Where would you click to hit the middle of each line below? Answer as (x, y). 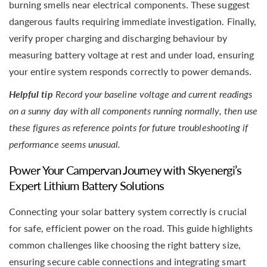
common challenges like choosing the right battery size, (125, 245)
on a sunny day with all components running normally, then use (133, 110)
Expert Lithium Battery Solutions (86, 186)
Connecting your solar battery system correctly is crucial (128, 211)
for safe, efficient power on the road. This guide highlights (131, 228)
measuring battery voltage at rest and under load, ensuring (131, 54)
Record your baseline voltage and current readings (154, 94)
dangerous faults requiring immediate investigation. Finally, (133, 21)
